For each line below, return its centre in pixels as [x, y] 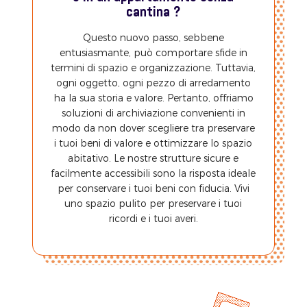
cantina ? [153, 13]
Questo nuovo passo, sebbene [153, 38]
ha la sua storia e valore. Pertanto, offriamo [153, 98]
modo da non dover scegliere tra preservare [153, 128]
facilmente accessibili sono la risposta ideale [153, 173]
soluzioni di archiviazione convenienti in [153, 113]
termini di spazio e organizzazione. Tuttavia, [153, 68]
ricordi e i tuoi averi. [153, 219]
